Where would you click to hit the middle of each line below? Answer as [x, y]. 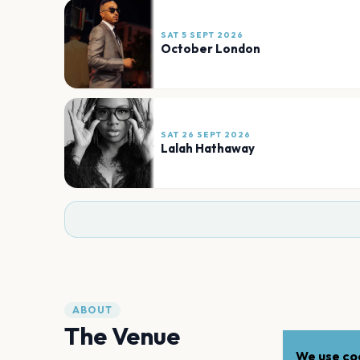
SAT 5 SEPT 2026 [202, 35]
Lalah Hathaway [208, 149]
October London [211, 49]
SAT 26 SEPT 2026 [206, 135]
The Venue [122, 335]
